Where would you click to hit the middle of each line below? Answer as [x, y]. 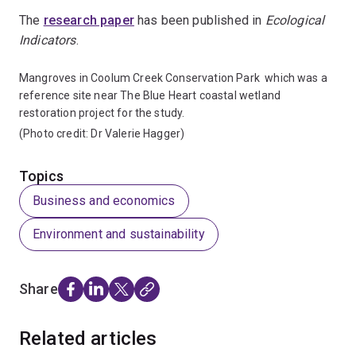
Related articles [88, 339]
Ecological [295, 21]
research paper [89, 21]
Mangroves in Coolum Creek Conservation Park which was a [173, 78]
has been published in [199, 21]
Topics [41, 176]
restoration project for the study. [102, 113]
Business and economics [104, 201]
